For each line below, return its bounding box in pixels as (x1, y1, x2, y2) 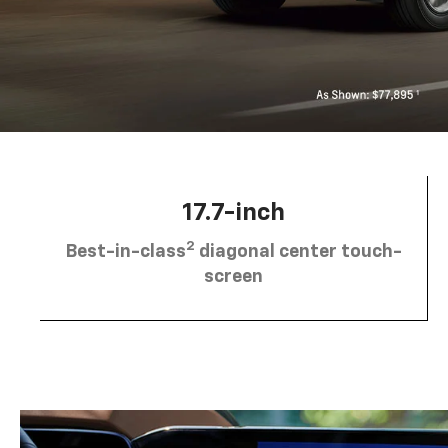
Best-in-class (65, 242, 186, 261)
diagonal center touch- (194, 242, 402, 261)
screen (204, 267, 263, 286)
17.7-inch (182, 200, 285, 225)
